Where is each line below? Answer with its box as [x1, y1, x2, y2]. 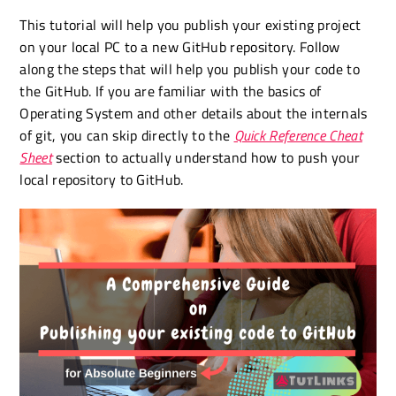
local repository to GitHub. [19, 169, 184, 190]
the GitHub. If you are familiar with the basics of [19, 80, 322, 102]
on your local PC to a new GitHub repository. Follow [19, 36, 340, 57]
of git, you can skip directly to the [19, 125, 234, 146]
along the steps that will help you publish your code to [19, 58, 360, 80]
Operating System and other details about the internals [19, 103, 368, 124]
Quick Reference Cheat [233, 125, 362, 146]
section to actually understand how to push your [51, 147, 361, 168]
